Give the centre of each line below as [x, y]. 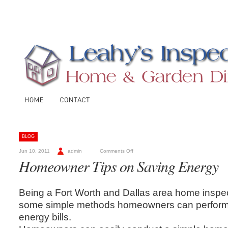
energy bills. [45, 217]
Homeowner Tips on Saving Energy [119, 166]
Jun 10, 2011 [34, 151]
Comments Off [117, 151]
